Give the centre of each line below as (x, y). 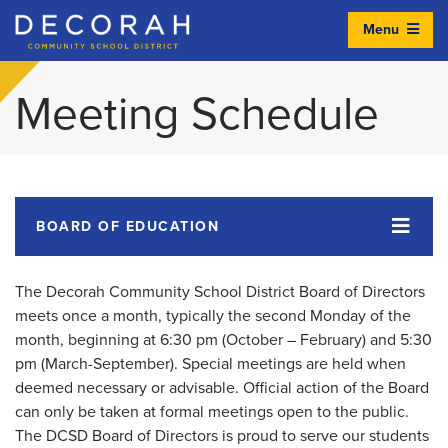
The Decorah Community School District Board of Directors (220, 291)
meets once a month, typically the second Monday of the (213, 315)
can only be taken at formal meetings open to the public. (212, 411)
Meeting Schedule (197, 114)
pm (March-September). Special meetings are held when (210, 363)
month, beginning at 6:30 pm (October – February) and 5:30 (223, 339)
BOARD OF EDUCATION (127, 226)
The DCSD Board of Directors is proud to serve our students (222, 435)
